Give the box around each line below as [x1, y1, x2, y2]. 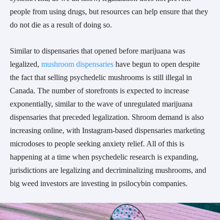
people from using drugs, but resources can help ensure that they [10, 7, 208, 16]
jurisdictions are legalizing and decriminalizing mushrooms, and [10, 165, 206, 174]
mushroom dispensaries [41, 59, 113, 68]
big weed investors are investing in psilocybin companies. [10, 179, 190, 188]
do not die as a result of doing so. [10, 20, 114, 29]
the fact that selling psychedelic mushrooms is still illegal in [10, 73, 192, 82]
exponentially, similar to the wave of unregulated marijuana [10, 99, 192, 108]
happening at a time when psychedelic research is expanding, [10, 152, 198, 161]
